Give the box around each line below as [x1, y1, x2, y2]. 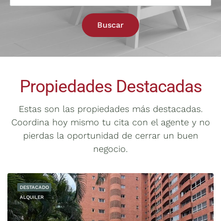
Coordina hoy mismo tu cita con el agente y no [11, 117, 210, 127]
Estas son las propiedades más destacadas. [18, 104, 203, 114]
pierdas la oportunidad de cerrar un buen [23, 130, 198, 141]
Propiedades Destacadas [19, 76, 202, 97]
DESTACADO [20, 184, 49, 190]
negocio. [93, 144, 128, 154]
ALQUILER [20, 194, 44, 200]
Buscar [97, 20, 124, 30]
